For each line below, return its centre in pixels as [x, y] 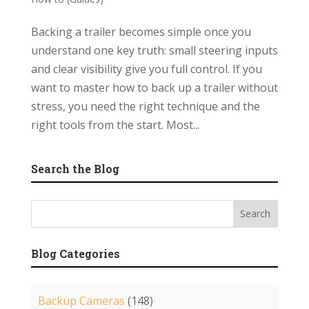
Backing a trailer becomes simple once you [141, 31]
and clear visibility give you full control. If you [146, 69]
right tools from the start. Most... [115, 124]
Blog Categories [75, 253]
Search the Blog [75, 168]
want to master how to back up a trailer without [154, 87]
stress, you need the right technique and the [145, 106]
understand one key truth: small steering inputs [154, 50]
